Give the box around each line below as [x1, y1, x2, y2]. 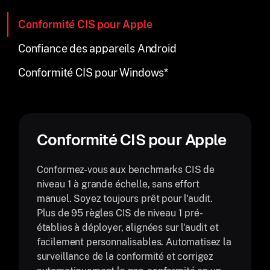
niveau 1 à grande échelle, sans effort [36, 178, 199, 190]
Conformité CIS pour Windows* [18, 66, 168, 79]
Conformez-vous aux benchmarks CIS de [36, 164, 215, 175]
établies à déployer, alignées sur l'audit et [36, 222, 219, 233]
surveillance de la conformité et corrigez [36, 251, 214, 262]
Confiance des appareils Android [18, 42, 177, 55]
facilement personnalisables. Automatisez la [36, 236, 231, 248]
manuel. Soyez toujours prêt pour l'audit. [36, 193, 213, 204]
